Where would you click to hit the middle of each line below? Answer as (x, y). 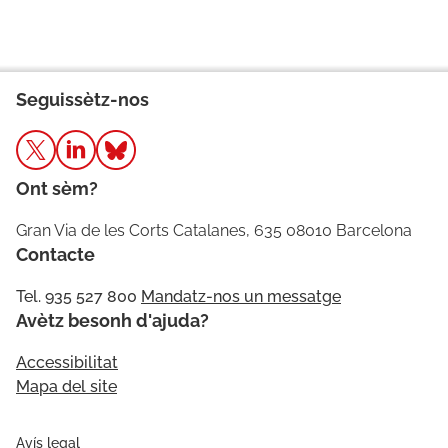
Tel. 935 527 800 (76, 296)
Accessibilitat (67, 362)
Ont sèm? (57, 188)
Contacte (55, 254)
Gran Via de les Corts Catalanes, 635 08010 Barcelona (214, 230)
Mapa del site (66, 386)
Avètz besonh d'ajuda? (112, 320)
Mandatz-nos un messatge (241, 296)
